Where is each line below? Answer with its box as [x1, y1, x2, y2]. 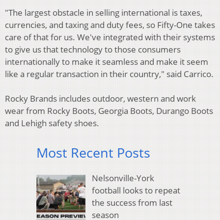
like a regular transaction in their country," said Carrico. [5, 68, 214, 80]
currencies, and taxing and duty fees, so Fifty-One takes [5, 19, 215, 30]
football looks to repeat [91, 185, 180, 196]
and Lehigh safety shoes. [5, 117, 99, 129]
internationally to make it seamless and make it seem [5, 55, 208, 67]
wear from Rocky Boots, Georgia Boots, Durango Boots [5, 105, 213, 116]
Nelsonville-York [91, 172, 154, 184]
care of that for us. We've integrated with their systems [5, 31, 215, 43]
